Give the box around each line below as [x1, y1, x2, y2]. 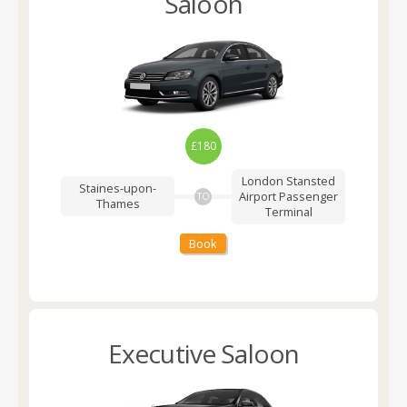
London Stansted [242, 172, 336, 189]
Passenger [279, 187, 339, 204]
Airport [239, 187, 280, 204]
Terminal [264, 203, 313, 220]
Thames [95, 195, 140, 213]
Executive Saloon [107, 335, 300, 371]
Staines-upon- [79, 180, 157, 197]
